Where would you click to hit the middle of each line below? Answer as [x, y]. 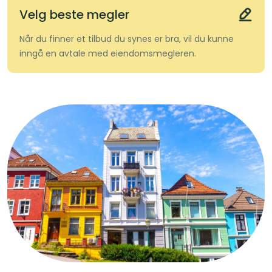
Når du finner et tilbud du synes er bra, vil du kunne [127, 39]
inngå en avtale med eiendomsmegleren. [108, 53]
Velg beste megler [74, 14]
